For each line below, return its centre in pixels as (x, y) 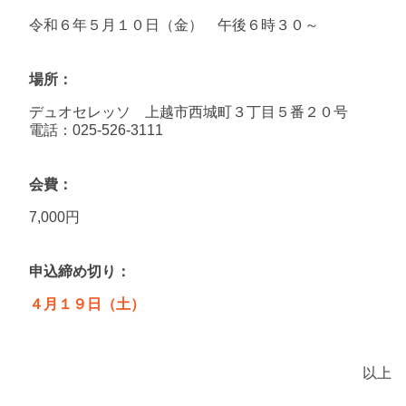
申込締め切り (72, 271)
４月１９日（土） (87, 304)
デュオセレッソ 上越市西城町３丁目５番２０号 (188, 111)
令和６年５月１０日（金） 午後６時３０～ (174, 24)
